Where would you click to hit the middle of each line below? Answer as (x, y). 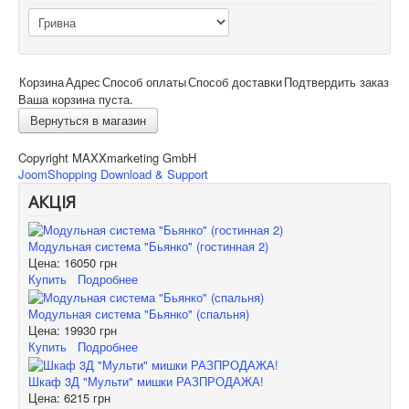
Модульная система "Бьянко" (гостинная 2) (148, 246)
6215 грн (87, 397)
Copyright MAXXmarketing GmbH (107, 157)
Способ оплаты (144, 81)
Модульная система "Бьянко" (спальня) (139, 314)
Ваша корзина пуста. (76, 99)
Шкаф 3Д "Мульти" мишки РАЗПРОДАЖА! (146, 381)
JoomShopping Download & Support (113, 173)
